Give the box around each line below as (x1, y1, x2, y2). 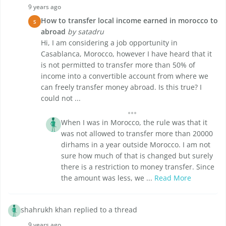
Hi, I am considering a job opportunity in (41, 38, 178, 48)
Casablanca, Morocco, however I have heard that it (41, 49, 212, 59)
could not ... (41, 93, 81, 103)
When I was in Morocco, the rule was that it (61, 118, 207, 128)
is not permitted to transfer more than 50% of (41, 60, 195, 70)
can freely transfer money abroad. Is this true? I (41, 82, 202, 92)
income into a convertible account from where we (41, 71, 208, 81)
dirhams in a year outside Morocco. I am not (61, 140, 210, 150)
